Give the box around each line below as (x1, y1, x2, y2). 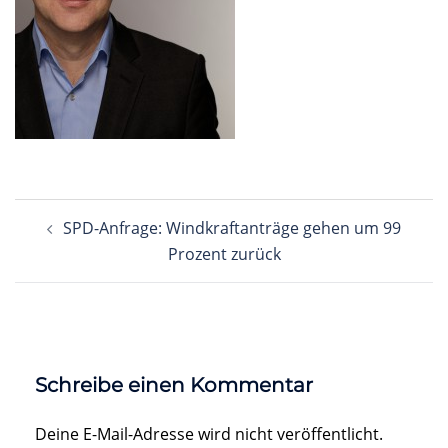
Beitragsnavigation (14, 197, 241, 226)
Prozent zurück (167, 243, 281, 265)
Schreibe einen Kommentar (35, 373, 313, 397)
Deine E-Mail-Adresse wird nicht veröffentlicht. (35, 423, 383, 445)
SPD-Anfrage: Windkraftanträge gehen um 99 (63, 217, 401, 239)
